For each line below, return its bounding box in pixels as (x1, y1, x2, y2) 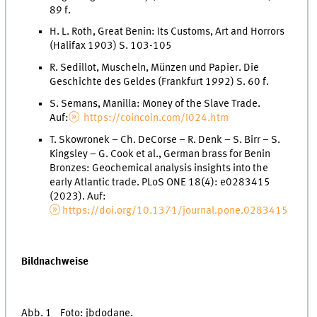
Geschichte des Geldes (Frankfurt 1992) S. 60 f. (50, 76, 270, 88)
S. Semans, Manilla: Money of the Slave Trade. (50, 98, 261, 110)
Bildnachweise (21, 255, 89, 267)
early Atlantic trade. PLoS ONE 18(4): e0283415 (50, 176, 271, 188)
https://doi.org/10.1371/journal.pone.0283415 (62, 204, 288, 217)
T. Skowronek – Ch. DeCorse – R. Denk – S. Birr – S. (50, 134, 281, 146)
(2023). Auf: (50, 190, 107, 202)
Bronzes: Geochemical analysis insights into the (50, 162, 269, 174)
